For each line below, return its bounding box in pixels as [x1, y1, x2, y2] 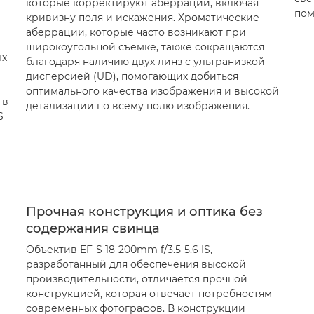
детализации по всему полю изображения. [25, 100, 250, 112]
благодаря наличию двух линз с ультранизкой [25, 55, 265, 68]
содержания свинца [25, 221, 160, 236]
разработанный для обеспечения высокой [25, 258, 246, 271]
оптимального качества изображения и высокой [25, 85, 279, 97]
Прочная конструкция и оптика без [25, 204, 263, 219]
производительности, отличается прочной [25, 273, 247, 285]
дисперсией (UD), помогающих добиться [25, 70, 238, 83]
